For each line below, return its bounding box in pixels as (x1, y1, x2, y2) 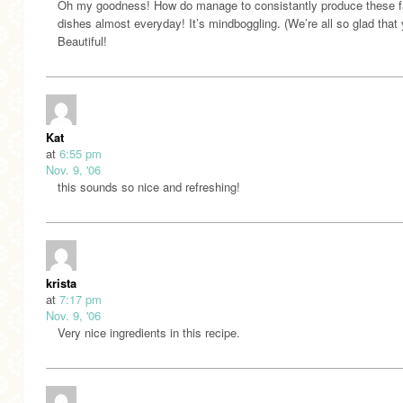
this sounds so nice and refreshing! (58, 178, 240, 196)
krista (46, 274, 76, 292)
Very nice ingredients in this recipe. (58, 324, 240, 342)
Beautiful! (58, 32, 107, 50)
